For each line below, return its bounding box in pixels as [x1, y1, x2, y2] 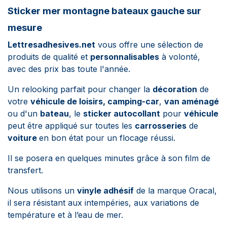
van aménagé [164, 96, 219, 106]
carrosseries [135, 121, 186, 131]
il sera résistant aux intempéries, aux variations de [8, 198, 199, 208]
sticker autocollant [83, 108, 160, 119]
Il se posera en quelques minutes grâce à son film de [8, 153, 210, 163]
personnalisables [90, 52, 159, 62]
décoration [153, 84, 197, 94]
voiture [8, 133, 39, 143]
